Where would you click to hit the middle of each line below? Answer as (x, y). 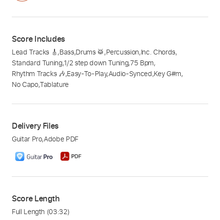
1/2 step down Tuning (96, 63)
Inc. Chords (158, 52)
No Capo (25, 84)
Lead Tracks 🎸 (35, 52)
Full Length (29, 212)
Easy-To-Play (87, 74)
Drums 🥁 (90, 52)
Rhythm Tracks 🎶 (39, 74)
